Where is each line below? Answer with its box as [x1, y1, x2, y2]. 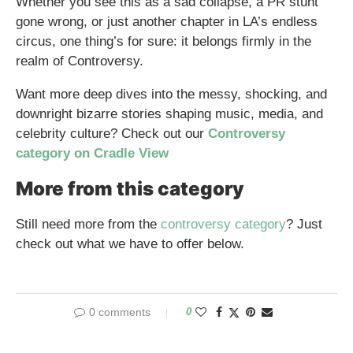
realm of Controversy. [16, 53, 143, 69]
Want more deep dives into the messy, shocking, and [16, 86, 327, 102]
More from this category [16, 176, 244, 200]
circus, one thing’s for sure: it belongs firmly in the [16, 33, 311, 49]
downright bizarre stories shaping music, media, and [16, 106, 323, 121]
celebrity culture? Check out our [16, 125, 208, 141]
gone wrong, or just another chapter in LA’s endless [16, 13, 318, 29]
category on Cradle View [16, 145, 169, 161]
